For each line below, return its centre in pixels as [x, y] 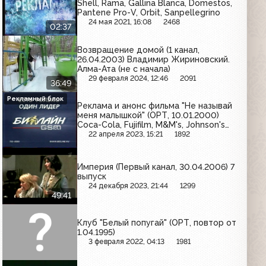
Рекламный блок [36, 99]
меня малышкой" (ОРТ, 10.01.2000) [148, 115]
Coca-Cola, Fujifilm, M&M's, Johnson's [151, 125]
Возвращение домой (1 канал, [139, 50]
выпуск [92, 176]
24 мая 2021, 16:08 [120, 22]
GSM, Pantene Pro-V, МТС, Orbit [142, 144]
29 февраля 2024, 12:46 [129, 78]
